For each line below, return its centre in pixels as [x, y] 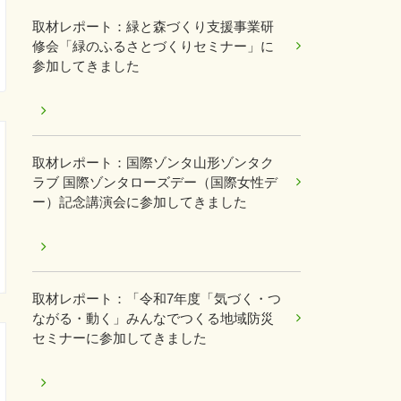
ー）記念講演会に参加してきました [140, 202]
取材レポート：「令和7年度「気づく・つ [157, 299]
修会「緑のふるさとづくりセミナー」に [153, 46]
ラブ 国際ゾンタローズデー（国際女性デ [155, 182]
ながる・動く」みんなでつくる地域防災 [153, 318]
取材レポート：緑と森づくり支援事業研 [153, 26]
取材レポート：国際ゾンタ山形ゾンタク [153, 162]
